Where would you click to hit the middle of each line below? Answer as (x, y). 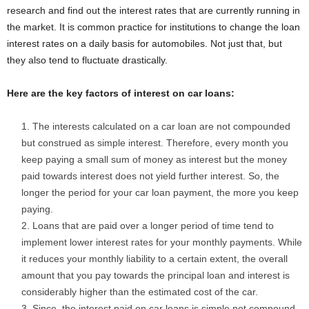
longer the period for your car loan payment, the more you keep (160, 193)
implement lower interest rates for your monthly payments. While (162, 242)
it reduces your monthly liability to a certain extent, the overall (154, 259)
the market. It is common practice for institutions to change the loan (153, 27)
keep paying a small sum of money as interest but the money (154, 160)
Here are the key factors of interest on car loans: (121, 93)
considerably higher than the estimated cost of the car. (141, 292)
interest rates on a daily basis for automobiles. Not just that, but (144, 44)
